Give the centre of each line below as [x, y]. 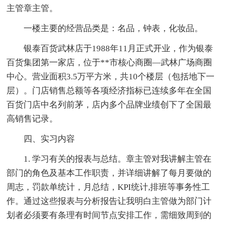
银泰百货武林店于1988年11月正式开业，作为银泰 [119, 48]
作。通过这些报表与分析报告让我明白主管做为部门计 [109, 201]
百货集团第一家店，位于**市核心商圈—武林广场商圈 [109, 62]
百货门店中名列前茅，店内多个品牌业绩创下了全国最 [109, 104]
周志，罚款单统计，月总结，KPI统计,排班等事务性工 [108, 187]
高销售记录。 [32, 119]
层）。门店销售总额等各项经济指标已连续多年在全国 [109, 90]
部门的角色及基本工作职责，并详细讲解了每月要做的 [109, 173]
